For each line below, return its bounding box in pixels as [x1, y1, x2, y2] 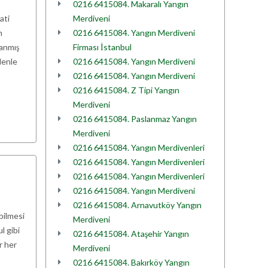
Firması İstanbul [73, 42, 132, 52]
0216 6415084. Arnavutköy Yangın [73, 200, 202, 210]
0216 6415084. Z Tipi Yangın [73, 85, 179, 95]
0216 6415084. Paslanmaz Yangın [73, 114, 197, 124]
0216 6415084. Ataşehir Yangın [73, 229, 189, 239]
